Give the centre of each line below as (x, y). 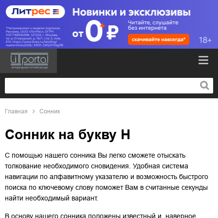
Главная (16, 111)
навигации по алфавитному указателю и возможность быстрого (107, 176)
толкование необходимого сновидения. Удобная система (97, 166)
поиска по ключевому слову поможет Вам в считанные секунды (106, 187)
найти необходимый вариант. (52, 198)
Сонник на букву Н (68, 134)
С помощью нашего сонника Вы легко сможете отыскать (95, 155)
